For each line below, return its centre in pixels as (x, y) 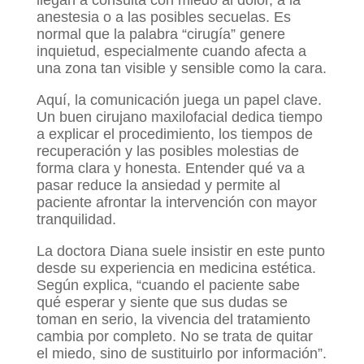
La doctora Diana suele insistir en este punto (180, 251)
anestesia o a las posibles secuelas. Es (163, 17)
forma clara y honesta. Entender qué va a (170, 169)
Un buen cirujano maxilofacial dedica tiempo (179, 117)
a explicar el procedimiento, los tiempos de (174, 134)
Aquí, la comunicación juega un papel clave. (179, 100)
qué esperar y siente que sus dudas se (162, 303)
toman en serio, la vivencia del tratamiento (173, 320)
